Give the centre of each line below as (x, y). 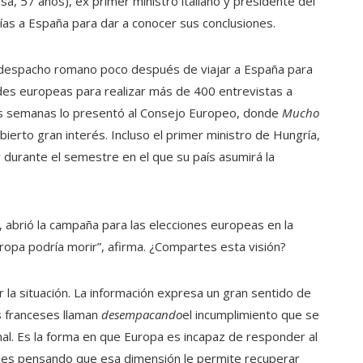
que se (300, 314)
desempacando (142, 314)
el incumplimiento (230, 314)
